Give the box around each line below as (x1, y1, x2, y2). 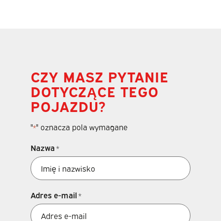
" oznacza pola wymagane (36, 121, 128, 132)
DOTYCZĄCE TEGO (31, 81, 159, 101)
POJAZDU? (31, 96, 107, 115)
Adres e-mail (31, 189, 77, 201)
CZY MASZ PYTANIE (31, 67, 169, 86)
